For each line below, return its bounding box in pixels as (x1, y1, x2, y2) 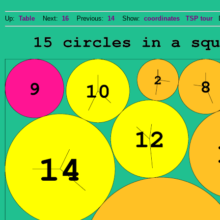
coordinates (144, 15, 180, 22)
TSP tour (186, 15, 213, 22)
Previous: (69, 15, 108, 22)
